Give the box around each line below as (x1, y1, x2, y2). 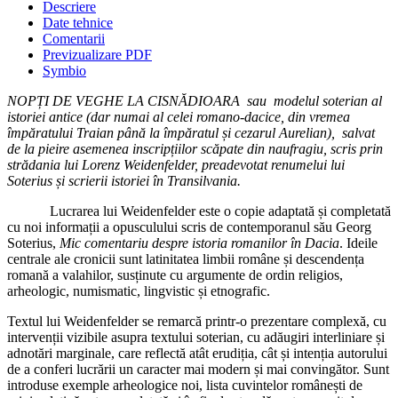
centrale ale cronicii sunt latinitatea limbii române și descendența (7, 251, 364, 267)
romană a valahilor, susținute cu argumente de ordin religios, (7, 267, 343, 283)
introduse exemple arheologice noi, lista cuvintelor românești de (7, 378, 362, 394)
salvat (342, 125, 375, 141)
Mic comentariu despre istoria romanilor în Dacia (60, 235, 339, 251)
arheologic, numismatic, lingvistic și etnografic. (7, 283, 270, 299)
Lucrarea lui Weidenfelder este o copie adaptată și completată (50, 203, 391, 219)
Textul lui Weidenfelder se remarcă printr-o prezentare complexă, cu (7, 314, 386, 330)
